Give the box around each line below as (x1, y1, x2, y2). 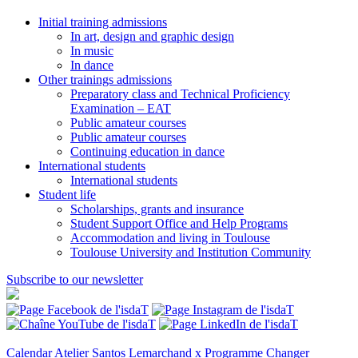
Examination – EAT (70, 101, 171, 116)
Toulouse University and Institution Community (70, 245, 311, 260)
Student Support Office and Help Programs (70, 217, 288, 231)
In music (70, 44, 113, 58)
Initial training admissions (38, 15, 167, 30)
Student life (38, 188, 96, 202)
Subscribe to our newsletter (6, 272, 143, 287)
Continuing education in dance (70, 145, 225, 159)
